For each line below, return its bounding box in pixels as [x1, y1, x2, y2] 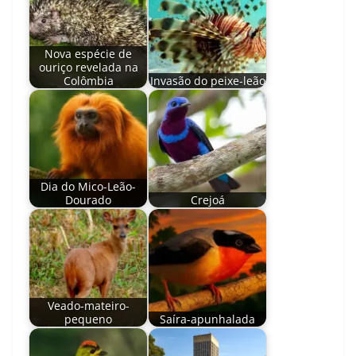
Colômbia [63, 73, 114, 89]
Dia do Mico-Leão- [41, 179, 136, 195]
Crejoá [190, 192, 225, 208]
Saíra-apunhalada [160, 311, 255, 327]
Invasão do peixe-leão [149, 73, 265, 89]
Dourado [65, 192, 111, 208]
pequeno [64, 311, 112, 327]
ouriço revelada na [38, 60, 138, 75]
